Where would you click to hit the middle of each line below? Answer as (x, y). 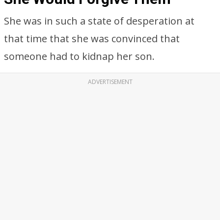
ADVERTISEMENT (110, 82)
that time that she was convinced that (92, 39)
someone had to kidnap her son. (79, 56)
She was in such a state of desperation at (99, 21)
